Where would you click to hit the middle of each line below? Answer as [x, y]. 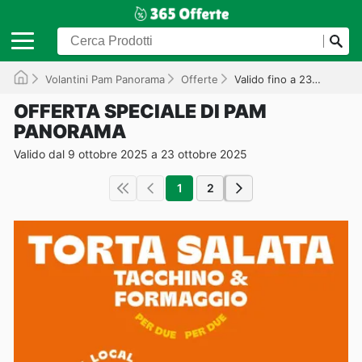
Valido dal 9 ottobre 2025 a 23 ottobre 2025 [130, 154]
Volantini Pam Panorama [105, 79]
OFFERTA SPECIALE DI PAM [140, 111]
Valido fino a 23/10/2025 [273, 79]
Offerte [200, 79]
